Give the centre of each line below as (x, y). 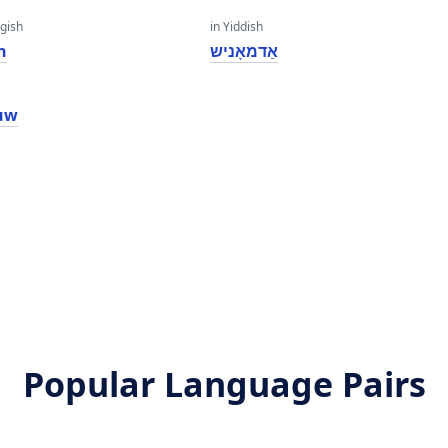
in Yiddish (236, 26)
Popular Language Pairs (224, 384)
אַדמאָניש (243, 51)
